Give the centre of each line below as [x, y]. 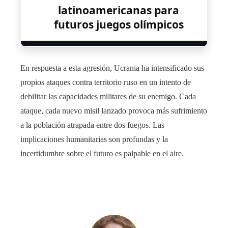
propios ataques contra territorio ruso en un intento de [106, 82]
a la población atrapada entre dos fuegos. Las [92, 125]
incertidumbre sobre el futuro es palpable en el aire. [102, 154]
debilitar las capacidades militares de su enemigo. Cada [108, 97]
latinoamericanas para [119, 10]
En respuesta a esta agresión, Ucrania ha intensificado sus [112, 68]
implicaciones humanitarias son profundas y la [94, 139]
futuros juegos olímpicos [119, 25]
